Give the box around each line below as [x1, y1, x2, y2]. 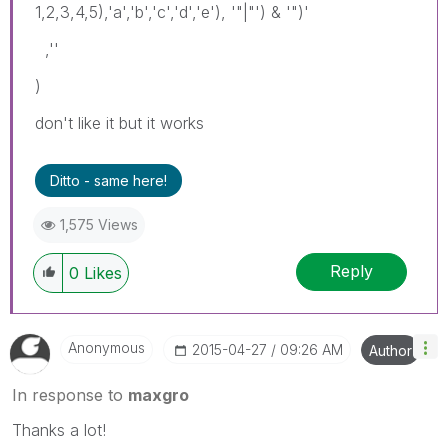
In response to [12, 384, 128, 405]
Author [369, 341, 412, 359]
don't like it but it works [35, 112, 204, 133]
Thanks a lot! [12, 419, 106, 440]
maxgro [128, 384, 189, 405]
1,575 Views [60, 215, 138, 233]
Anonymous [68, 338, 145, 356]
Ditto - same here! [50, 171, 167, 189]
